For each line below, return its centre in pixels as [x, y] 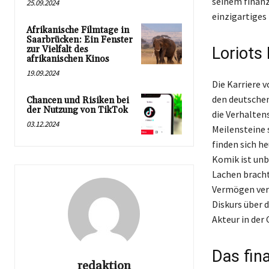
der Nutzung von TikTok [77, 110]
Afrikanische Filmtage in [78, 31]
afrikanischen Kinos [68, 59]
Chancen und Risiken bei [78, 101]
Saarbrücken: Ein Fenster [80, 40]
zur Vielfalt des [57, 50]
